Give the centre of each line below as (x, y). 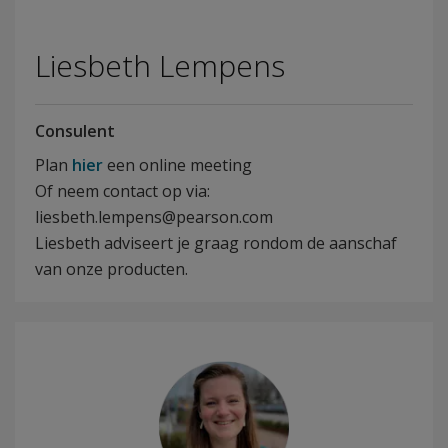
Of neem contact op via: (122, 191)
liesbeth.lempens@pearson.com (154, 217)
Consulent (75, 131)
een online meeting (177, 165)
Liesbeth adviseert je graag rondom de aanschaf (216, 243)
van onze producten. (111, 269)
